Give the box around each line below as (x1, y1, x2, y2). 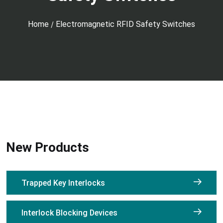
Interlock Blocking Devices (21, 208, 117, 218)
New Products (6, 140, 89, 155)
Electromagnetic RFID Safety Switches (56, 19, 195, 29)
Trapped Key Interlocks (21, 178, 105, 188)
